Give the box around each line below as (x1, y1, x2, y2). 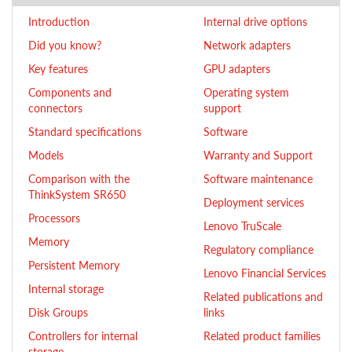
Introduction (28, 13, 90, 29)
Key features (28, 60, 88, 76)
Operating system (203, 84, 289, 100)
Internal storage (28, 280, 104, 296)
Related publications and (203, 288, 323, 304)
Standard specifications (28, 123, 141, 139)
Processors (28, 210, 80, 225)
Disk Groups (28, 304, 88, 320)
